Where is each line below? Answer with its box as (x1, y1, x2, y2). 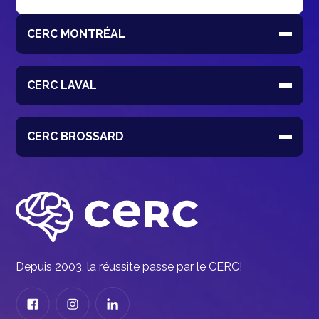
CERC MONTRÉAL (27, 27, 126, 41)
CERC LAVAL (27, 78, 98, 93)
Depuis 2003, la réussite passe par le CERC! (16, 260, 243, 274)
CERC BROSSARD (27, 130, 125, 144)
